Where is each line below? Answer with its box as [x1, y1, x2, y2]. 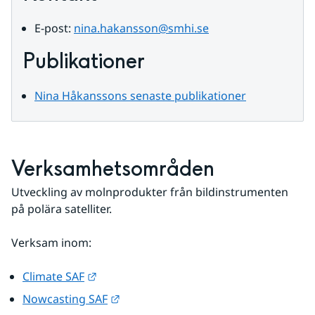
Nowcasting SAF [22, 291, 108, 307]
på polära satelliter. [11, 201, 112, 217]
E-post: [34, 20, 74, 37]
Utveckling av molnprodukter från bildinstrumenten [11, 184, 288, 200]
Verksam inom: [11, 235, 91, 251]
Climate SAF [22, 269, 84, 285]
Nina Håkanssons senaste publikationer [34, 88, 246, 104]
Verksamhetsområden [11, 155, 214, 184]
